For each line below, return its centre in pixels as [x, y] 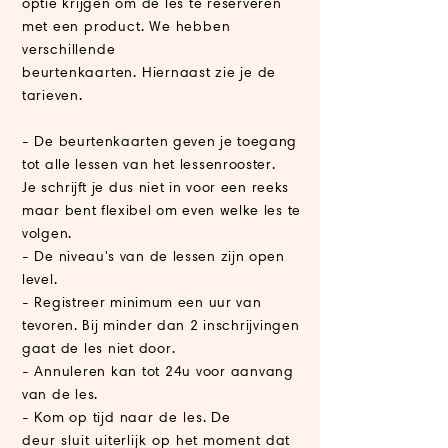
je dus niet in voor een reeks [188, 187]
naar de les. [163, 417]
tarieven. [55, 95]
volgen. [47, 233]
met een [53, 26]
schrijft [64, 187]
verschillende [69, 49]
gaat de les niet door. [99, 348]
